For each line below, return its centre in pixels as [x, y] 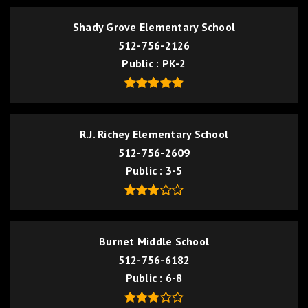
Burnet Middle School [154, 241]
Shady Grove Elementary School [154, 27]
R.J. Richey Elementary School [154, 134]
